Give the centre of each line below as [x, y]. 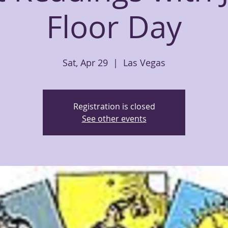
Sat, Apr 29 [85, 63]
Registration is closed [114, 106]
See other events [114, 119]
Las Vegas [144, 63]
